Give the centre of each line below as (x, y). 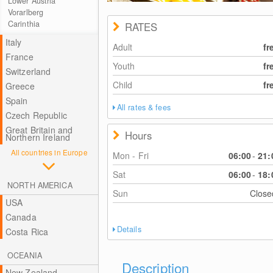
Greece (20, 86)
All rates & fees (144, 107)
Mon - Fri (130, 155)
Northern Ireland (38, 137)
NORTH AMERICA (40, 185)
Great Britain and (39, 130)
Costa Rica (27, 232)
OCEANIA (25, 255)
